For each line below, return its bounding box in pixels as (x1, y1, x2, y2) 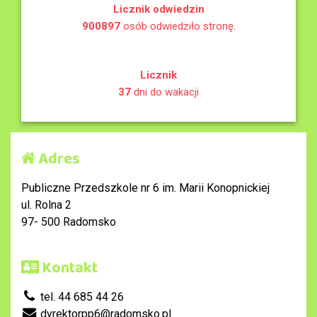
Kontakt (39, 255, 98, 282)
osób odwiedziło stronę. (120, 19, 236, 33)
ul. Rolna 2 (21, 197, 71, 212)
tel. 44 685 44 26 (38, 289, 124, 304)
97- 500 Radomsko (21, 214, 116, 229)
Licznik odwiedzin (113, 2, 204, 16)
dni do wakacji (131, 85, 199, 98)
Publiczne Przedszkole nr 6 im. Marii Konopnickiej (21, 180, 270, 195)
